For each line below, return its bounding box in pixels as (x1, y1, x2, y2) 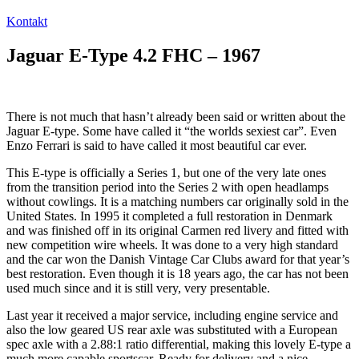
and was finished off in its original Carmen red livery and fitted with (6, 223, 349, 237)
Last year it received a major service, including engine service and (6, 308, 338, 322)
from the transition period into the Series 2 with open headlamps (6, 179, 329, 194)
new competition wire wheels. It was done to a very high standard (6, 237, 338, 252)
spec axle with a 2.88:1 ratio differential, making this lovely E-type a (6, 337, 351, 351)
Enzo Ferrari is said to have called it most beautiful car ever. (6, 138, 307, 152)
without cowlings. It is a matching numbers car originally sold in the (6, 194, 349, 208)
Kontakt (6, 14, 47, 28)
